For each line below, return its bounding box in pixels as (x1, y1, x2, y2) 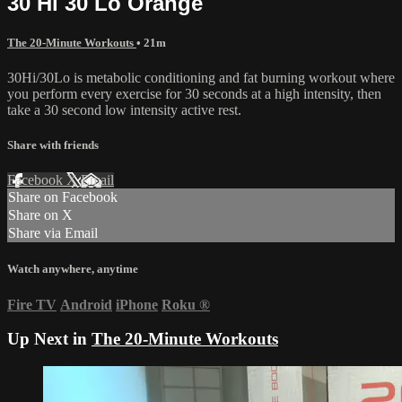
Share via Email (8, 225, 98, 241)
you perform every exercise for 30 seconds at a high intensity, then (7, 85, 381, 101)
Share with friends (7, 138, 99, 153)
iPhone (116, 296, 158, 312)
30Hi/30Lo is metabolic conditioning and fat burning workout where (7, 69, 395, 85)
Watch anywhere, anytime (7, 262, 138, 276)
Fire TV (7, 296, 57, 312)
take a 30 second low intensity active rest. (7, 101, 241, 118)
